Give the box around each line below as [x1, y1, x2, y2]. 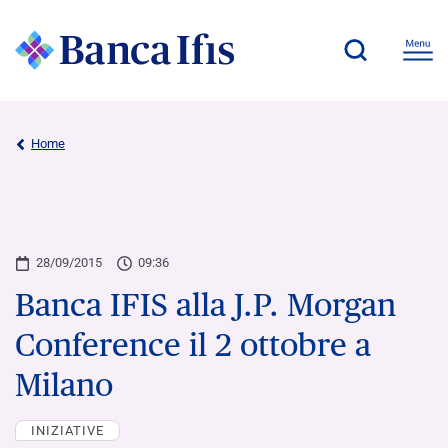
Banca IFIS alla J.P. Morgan [15, 285, 396, 323]
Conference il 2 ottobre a [15, 325, 371, 363]
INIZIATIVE [31, 422, 104, 438]
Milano [15, 365, 113, 403]
